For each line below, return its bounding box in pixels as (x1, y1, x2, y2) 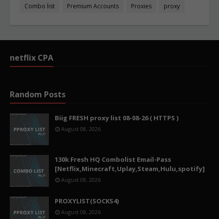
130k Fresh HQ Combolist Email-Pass (55, 155, 171, 164)
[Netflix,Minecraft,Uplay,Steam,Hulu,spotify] (55, 164, 205, 173)
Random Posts (10, 89, 66, 100)
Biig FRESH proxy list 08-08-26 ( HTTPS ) (55, 113, 178, 122)
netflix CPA (10, 52, 53, 63)
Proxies (131, 2, 152, 10)
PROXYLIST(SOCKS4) (55, 197, 119, 205)
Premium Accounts (67, 2, 119, 10)
